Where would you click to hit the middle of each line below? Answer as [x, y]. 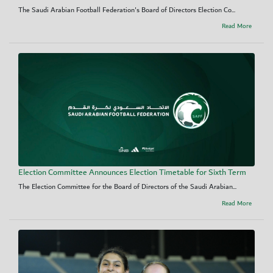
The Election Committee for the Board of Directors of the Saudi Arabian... [127, 187]
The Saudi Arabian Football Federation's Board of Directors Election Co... [127, 10]
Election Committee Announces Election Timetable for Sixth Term [132, 173]
